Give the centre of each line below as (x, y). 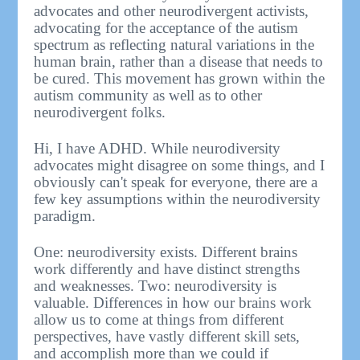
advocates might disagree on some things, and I (180, 166)
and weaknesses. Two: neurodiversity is (155, 286)
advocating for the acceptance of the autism (166, 28)
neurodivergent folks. (100, 112)
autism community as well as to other (148, 96)
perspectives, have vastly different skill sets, (167, 337)
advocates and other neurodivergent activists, (172, 11)
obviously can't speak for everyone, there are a (176, 182)
